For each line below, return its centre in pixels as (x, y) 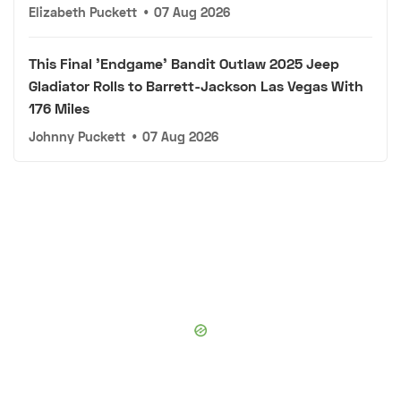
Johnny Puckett (77, 136)
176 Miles (59, 107)
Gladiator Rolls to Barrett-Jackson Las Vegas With (196, 85)
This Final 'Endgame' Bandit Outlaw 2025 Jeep (184, 63)
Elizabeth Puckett (83, 12)
